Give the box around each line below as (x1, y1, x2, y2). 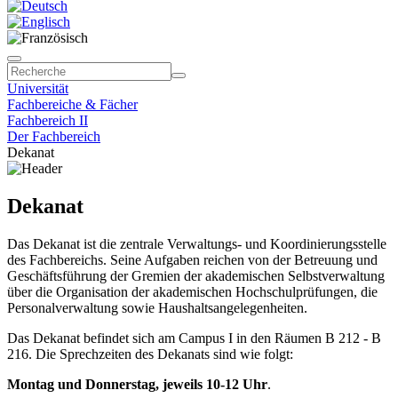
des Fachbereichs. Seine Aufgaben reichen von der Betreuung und (7, 251, 378, 267)
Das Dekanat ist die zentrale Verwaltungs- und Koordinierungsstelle (7, 235, 386, 251)
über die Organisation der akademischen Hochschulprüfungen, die (7, 283, 378, 299)
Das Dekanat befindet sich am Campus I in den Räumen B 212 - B (7, 330, 381, 346)
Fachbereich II (7, 113, 88, 128)
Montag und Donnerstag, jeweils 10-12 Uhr (7, 376, 267, 392)
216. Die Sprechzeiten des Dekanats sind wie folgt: (7, 346, 293, 362)
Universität (7, 81, 68, 96)
